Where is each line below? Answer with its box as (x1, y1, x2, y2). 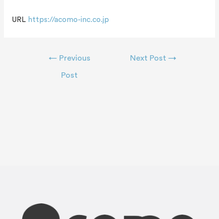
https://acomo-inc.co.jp (27, 15, 109, 23)
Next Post (130, 54, 169, 63)
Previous (57, 54, 90, 63)
